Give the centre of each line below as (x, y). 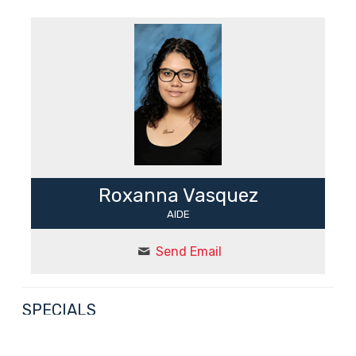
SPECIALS (59, 310)
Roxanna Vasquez (178, 195)
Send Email (188, 251)
